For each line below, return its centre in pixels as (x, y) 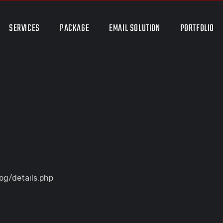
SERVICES (24, 29)
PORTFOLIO (197, 29)
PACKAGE (74, 29)
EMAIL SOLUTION (135, 29)
